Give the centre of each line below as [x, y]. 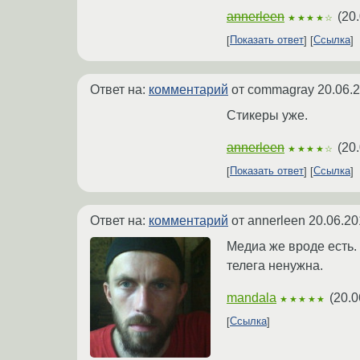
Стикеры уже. [267, 115]
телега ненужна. [275, 265]
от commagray [273, 89]
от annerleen [268, 220]
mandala [252, 297]
